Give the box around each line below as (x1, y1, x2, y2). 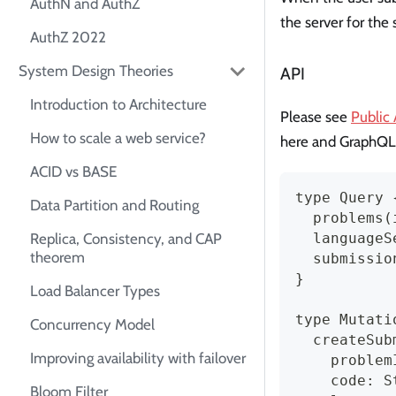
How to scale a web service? (30, 129, 206, 148)
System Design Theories (19, 62, 174, 80)
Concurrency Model (30, 316, 155, 334)
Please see (280, 108, 351, 126)
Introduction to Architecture (30, 95, 207, 114)
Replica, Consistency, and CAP (30, 230, 222, 248)
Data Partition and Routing (30, 196, 199, 215)
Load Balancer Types (30, 282, 160, 301)
